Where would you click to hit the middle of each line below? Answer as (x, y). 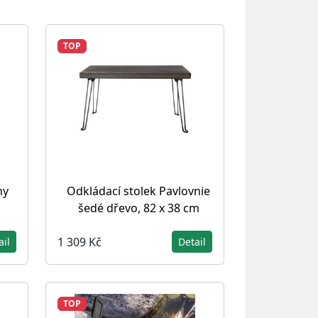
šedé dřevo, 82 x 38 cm (138, 208)
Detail (192, 242)
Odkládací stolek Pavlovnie (138, 191)
